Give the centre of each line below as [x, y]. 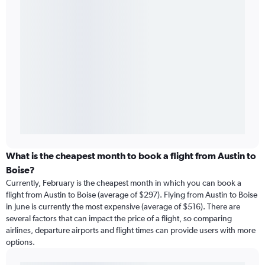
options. [20, 242]
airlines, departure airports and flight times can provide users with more [131, 230]
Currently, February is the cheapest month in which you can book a [124, 183]
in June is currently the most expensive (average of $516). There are [123, 207]
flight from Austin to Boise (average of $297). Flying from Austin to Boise [132, 195]
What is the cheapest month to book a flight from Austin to [131, 156]
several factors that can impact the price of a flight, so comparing [119, 219]
